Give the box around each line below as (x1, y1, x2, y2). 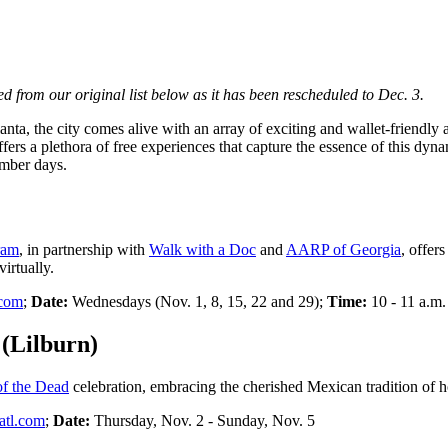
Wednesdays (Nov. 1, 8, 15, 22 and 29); (72, 293, 327, 311)
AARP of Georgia (286, 241, 401, 259)
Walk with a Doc (149, 241, 256, 259)
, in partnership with (19, 241, 149, 259)
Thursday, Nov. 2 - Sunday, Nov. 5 (94, 412, 315, 429)
